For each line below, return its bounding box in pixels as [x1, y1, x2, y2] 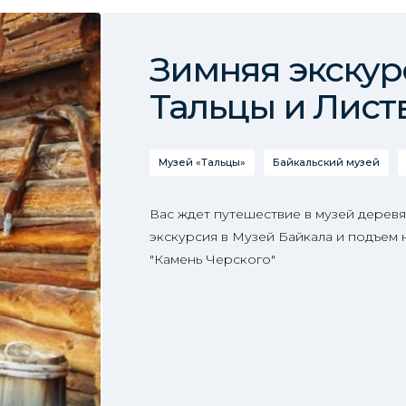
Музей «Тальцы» [158, 156, 246, 169]
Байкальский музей [272, 156, 380, 169]
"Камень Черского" [149, 251, 275, 267]
